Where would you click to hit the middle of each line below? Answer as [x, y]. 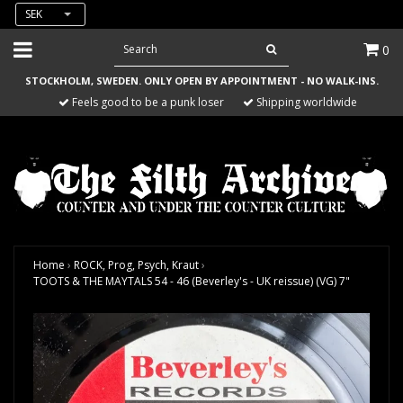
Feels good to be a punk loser [147, 102]
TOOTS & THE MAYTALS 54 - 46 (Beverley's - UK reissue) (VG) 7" [192, 282]
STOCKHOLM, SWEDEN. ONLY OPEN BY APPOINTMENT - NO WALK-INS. [201, 81]
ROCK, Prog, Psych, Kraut [136, 265]
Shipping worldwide [305, 102]
